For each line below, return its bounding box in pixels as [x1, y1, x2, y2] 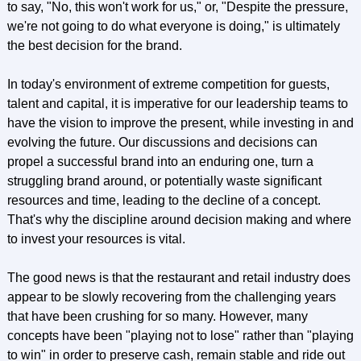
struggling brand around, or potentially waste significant [6, 174, 322, 188]
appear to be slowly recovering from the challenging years [6, 290, 336, 304]
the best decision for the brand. [6, 39, 182, 52]
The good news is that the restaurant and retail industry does [6, 271, 351, 284]
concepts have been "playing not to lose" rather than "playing [6, 329, 354, 342]
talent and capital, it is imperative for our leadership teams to [6, 97, 348, 110]
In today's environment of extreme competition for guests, [6, 77, 330, 91]
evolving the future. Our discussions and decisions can [6, 135, 317, 149]
